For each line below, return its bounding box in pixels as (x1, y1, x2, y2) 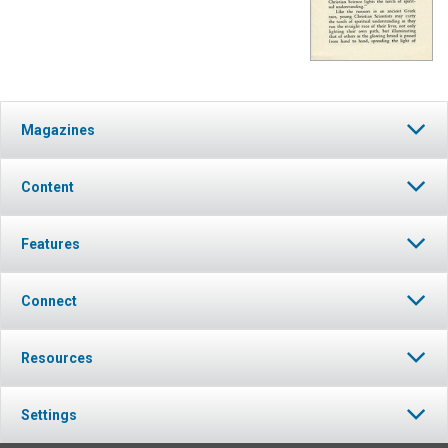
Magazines (21, 122, 95, 139)
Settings (21, 407, 77, 424)
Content (21, 179, 74, 196)
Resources (21, 350, 93, 367)
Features (21, 236, 80, 253)
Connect (21, 293, 77, 310)
